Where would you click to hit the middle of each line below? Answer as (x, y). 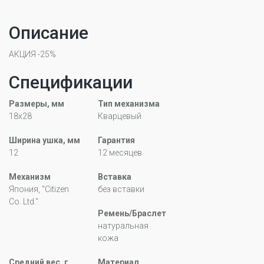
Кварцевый (120, 116)
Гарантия (117, 141)
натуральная (123, 226)
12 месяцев (120, 153)
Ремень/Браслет (132, 214)
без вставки (121, 189)
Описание (49, 33)
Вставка (115, 177)
